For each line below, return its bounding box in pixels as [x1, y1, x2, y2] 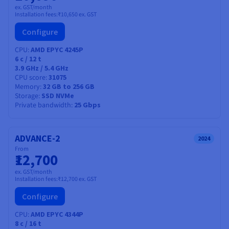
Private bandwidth [15, 100, 71, 110]
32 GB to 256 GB [43, 81, 95, 91]
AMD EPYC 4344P [31, 209, 83, 219]
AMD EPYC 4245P [31, 44, 83, 54]
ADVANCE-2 [15, 132, 60, 144]
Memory [15, 81, 40, 92]
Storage [15, 90, 38, 101]
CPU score [15, 72, 45, 83]
